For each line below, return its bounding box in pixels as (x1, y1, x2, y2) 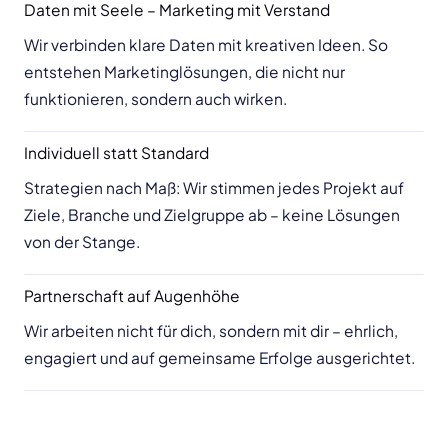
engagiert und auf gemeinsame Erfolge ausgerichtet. (24, 347, 415, 367)
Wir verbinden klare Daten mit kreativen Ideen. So (24, 34, 388, 54)
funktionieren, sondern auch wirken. (24, 88, 287, 108)
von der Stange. (24, 231, 140, 251)
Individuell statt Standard (24, 142, 209, 162)
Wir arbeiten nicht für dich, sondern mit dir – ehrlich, (24, 320, 398, 340)
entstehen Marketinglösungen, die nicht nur (24, 61, 345, 81)
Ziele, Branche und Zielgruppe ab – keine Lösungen (24, 204, 400, 224)
